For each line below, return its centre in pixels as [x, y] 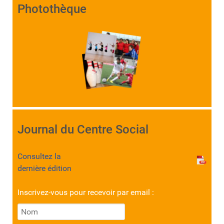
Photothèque [52, 9]
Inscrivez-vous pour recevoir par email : [86, 192]
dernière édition [44, 168]
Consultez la [39, 156]
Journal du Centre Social [83, 129]
